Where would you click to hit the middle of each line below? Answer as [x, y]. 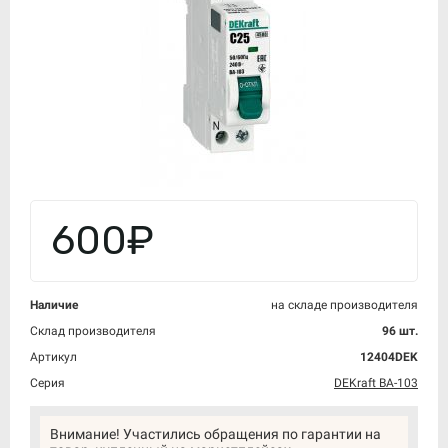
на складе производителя [344, 305]
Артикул [53, 357]
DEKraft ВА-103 [376, 383]
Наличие [54, 305]
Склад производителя [93, 331]
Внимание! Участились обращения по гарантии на [215, 434]
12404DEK [389, 357]
